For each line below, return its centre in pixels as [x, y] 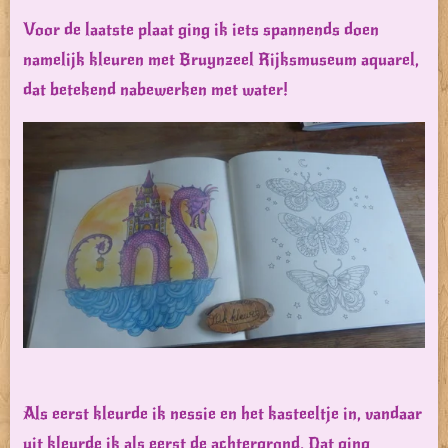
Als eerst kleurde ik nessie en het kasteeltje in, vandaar [222, 413]
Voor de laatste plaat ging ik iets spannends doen [201, 29]
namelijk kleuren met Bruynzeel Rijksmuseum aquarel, [221, 59]
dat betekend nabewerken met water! [155, 89]
